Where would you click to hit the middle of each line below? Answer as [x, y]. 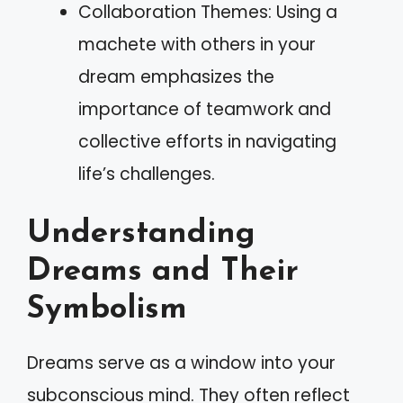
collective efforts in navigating [207, 141]
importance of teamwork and [205, 109]
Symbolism [107, 310]
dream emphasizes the [176, 76]
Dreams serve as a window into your [181, 363]
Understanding [141, 234]
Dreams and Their [163, 272]
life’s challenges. [147, 174]
